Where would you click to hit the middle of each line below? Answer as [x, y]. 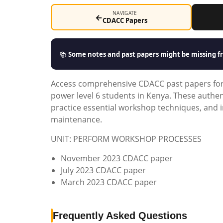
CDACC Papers [125, 20]
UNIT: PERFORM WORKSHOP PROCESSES [126, 139]
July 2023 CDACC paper [103, 170]
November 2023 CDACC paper [117, 158]
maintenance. [76, 119]
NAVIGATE [125, 13]
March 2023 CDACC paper [109, 182]
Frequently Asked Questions [120, 216]
